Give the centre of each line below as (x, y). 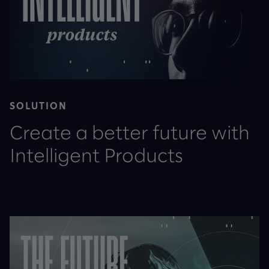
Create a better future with (130, 134)
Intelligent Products (96, 156)
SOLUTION (38, 105)
